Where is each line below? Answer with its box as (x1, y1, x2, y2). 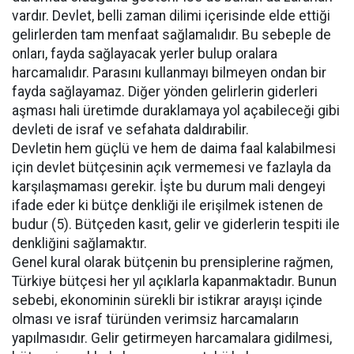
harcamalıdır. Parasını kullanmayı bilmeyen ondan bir (12, 65, 326, 81)
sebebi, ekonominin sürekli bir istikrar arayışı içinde (12, 292, 322, 308)
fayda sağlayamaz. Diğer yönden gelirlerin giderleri (12, 84, 318, 100)
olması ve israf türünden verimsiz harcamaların (12, 311, 299, 327)
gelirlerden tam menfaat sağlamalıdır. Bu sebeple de (12, 27, 331, 43)
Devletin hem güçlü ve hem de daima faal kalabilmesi (12, 141, 336, 156)
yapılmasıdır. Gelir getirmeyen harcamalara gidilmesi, (12, 330, 332, 346)
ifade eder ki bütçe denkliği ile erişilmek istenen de (12, 198, 323, 213)
